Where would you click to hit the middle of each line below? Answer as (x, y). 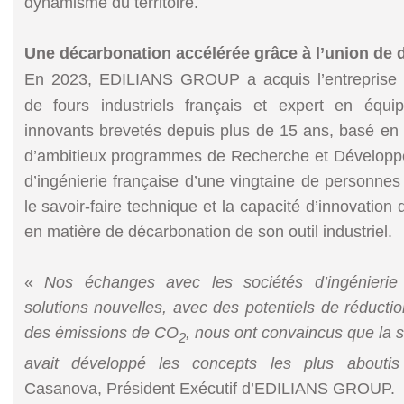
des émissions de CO (101, 333)
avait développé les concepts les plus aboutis (211, 363)
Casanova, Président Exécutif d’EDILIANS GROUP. (209, 388)
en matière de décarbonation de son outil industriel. (208, 232)
